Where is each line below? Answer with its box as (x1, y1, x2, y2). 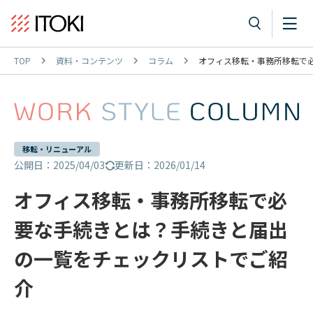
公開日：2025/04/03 (14, 158, 105, 173)
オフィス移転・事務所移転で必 (14, 186, 287, 214)
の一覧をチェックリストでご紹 (14, 245, 288, 273)
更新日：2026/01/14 (115, 158, 205, 173)
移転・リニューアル (22, 143, 92, 155)
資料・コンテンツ (56, 54, 123, 66)
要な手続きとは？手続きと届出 (14, 215, 288, 244)
